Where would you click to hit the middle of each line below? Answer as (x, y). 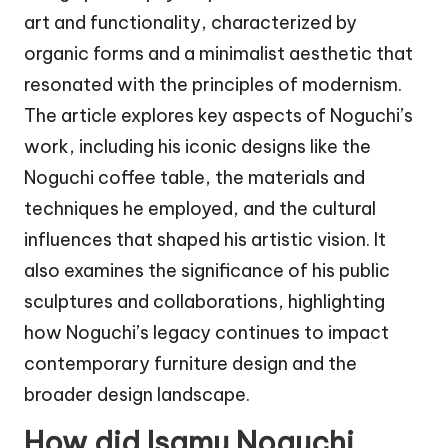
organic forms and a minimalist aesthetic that (218, 54)
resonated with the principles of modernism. (213, 85)
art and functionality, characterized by (190, 23)
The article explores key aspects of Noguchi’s (218, 116)
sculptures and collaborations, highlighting (204, 302)
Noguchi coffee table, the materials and (194, 178)
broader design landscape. (137, 395)
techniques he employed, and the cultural (200, 209)
